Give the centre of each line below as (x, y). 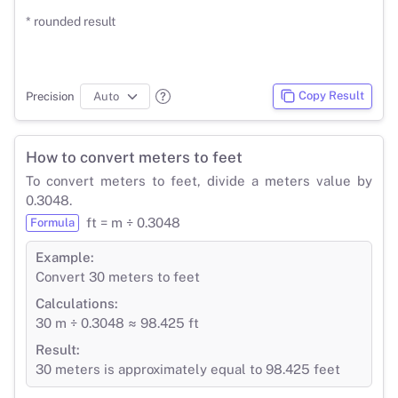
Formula (52, 222)
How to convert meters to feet (134, 157)
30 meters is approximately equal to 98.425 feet (188, 369)
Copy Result (331, 96)
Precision (50, 96)
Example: (65, 257)
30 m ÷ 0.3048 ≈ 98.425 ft (117, 322)
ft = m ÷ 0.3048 (133, 222)
